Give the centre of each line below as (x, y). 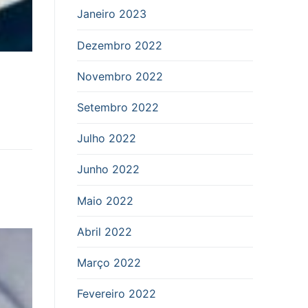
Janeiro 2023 (112, 14)
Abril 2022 (104, 231)
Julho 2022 (107, 139)
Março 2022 (109, 262)
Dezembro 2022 (120, 45)
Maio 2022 (105, 200)
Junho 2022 (108, 169)
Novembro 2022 (120, 76)
